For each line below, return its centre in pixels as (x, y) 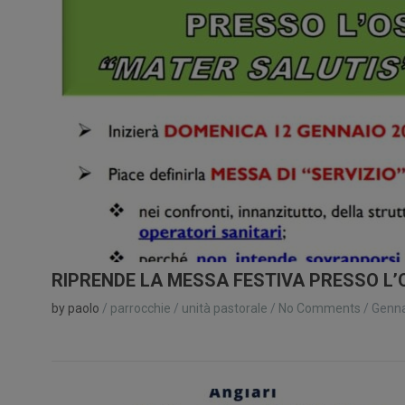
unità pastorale (225, 308)
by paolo (75, 308)
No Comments (320, 308)
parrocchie (141, 308)
